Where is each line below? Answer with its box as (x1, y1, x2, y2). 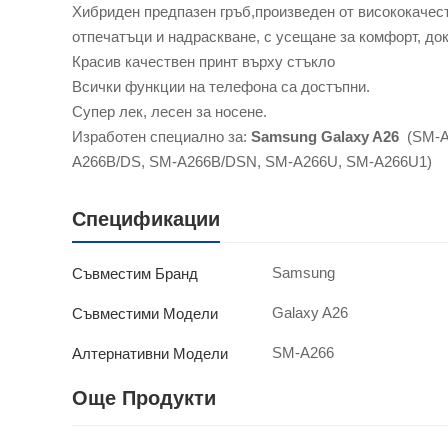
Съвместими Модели (72, 304, 218, 322)
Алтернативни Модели (72, 344, 228, 362)
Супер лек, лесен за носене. (72, 103, 267, 121)
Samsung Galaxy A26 (251, 128, 403, 146)
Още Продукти (72, 387, 216, 410)
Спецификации (72, 208, 220, 231)
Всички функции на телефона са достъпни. (72, 78, 370, 96)
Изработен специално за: (72, 128, 251, 146)
